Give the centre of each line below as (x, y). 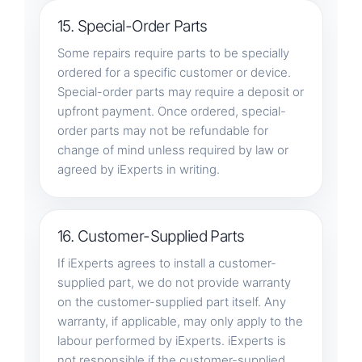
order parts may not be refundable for (162, 130)
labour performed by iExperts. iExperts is (171, 340)
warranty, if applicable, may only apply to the (180, 321)
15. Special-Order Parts (132, 26)
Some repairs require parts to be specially (173, 53)
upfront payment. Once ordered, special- (171, 111)
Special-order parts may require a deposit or (180, 91)
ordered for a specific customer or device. (174, 72)
